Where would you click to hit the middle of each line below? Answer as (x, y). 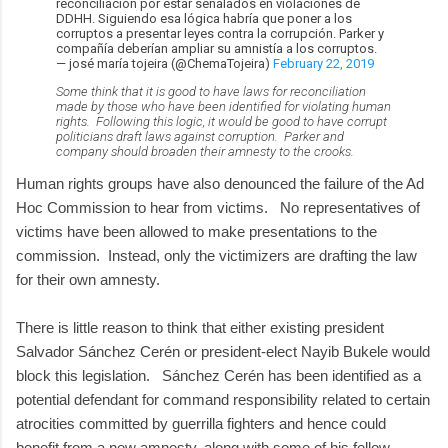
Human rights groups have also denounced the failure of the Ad (220, 183)
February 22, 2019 (323, 63)
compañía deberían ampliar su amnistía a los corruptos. (216, 48)
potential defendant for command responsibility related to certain (223, 399)
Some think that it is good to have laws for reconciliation (211, 91)
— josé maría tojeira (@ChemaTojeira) (164, 63)
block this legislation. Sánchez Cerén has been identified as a (218, 375)
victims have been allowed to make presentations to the (196, 231)
